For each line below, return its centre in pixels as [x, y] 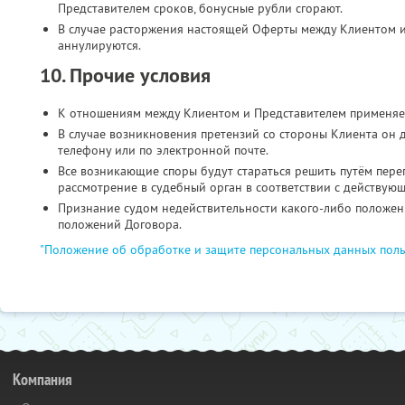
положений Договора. [120, 224]
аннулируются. [99, 45]
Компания [42, 379]
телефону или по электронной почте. [163, 150]
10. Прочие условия [125, 75]
